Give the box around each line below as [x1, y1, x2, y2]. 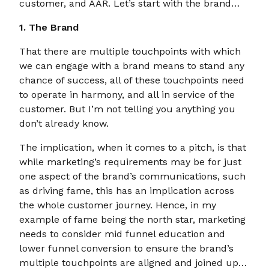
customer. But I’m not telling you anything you [19, 103, 235, 115]
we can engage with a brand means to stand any [19, 60, 244, 71]
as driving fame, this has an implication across [19, 185, 234, 196]
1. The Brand [19, 22, 79, 33]
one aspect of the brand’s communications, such [19, 171, 246, 182]
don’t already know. [19, 118, 109, 129]
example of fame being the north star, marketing [19, 214, 246, 225]
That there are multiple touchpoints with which [19, 46, 241, 57]
